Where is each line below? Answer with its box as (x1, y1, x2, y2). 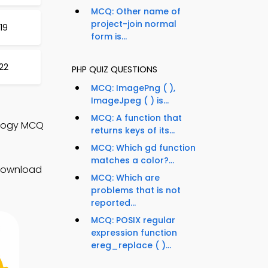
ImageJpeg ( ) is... (91, 95, 169, 107)
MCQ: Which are (91, 172, 160, 184)
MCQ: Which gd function (91, 142, 196, 154)
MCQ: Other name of (91, 5, 181, 18)
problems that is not (91, 184, 181, 197)
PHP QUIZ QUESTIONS (72, 63, 157, 76)
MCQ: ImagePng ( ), (91, 82, 175, 95)
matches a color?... (91, 154, 174, 167)
